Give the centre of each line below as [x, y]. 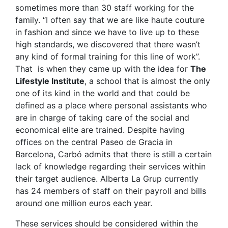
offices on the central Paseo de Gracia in [94, 142]
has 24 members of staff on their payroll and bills [111, 191]
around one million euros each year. [84, 203]
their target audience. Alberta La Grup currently [107, 179]
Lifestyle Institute [50, 81]
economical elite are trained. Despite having [100, 130]
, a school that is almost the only [147, 81]
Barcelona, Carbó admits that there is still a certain [113, 154]
